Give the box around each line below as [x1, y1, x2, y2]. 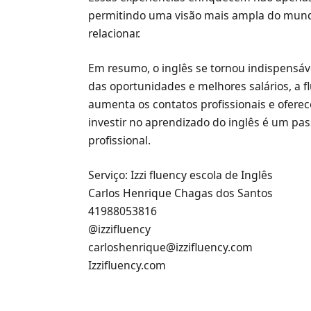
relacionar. [88, 25, 141, 41]
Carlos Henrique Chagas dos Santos [88, 185, 274, 201]
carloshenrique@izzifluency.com [88, 239, 253, 255]
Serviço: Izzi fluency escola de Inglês [88, 167, 274, 183]
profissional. [88, 132, 151, 148]
